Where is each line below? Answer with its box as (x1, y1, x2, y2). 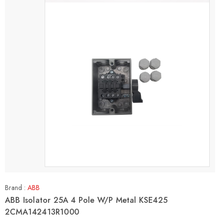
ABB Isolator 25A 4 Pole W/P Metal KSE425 (5, 194, 168, 206)
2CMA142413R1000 (5, 206, 79, 218)
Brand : (5, 183, 27, 192)
